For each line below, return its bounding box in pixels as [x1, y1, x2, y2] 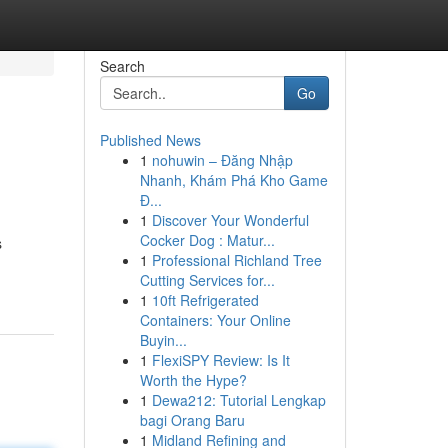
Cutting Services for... [139, 270, 275, 290]
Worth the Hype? [139, 370, 247, 390]
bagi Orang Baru [139, 410, 245, 430]
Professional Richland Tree [151, 250, 322, 270]
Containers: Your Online [139, 310, 291, 330]
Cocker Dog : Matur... [139, 230, 275, 250]
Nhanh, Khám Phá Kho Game [139, 170, 328, 190]
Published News [99, 130, 201, 150]
